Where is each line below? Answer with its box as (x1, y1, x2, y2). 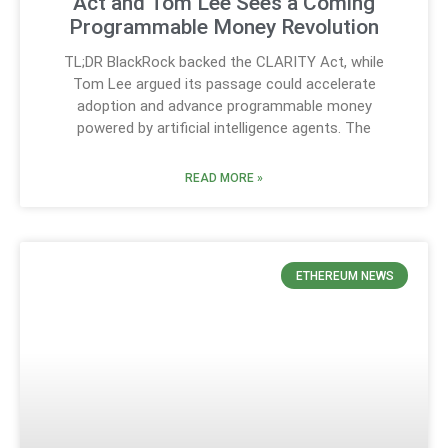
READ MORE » (185, 171, 263, 186)
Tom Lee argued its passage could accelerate (72, 75, 376, 94)
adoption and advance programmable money (76, 97, 372, 116)
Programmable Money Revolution (69, 15, 379, 40)
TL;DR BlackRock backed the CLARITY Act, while (64, 53, 384, 72)
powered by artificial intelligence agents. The (77, 119, 371, 138)
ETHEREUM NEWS (295, 268, 394, 283)
